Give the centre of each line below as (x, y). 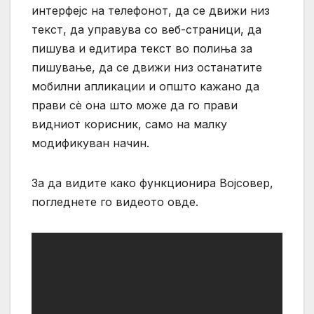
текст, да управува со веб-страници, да (146, 29)
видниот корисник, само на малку (129, 124)
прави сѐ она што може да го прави (135, 105)
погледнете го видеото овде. (115, 202)
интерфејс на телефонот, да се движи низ (151, 10)
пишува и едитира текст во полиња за (142, 48)
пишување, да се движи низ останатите (147, 67)
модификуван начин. (90, 143)
